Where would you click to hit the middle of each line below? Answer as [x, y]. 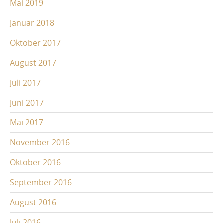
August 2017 [33, 62]
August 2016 [33, 202]
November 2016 [40, 142]
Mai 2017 [27, 122]
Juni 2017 [27, 102]
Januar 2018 [32, 23]
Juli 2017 [25, 82]
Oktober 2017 [35, 43]
